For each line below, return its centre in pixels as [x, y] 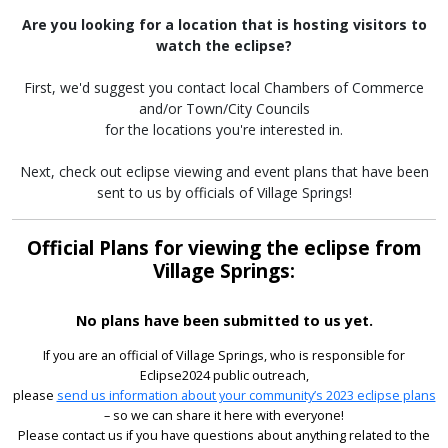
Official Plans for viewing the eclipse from [224, 248]
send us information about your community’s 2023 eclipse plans [246, 395]
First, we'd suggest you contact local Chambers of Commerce [224, 88]
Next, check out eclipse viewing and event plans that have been [224, 172]
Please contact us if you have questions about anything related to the [224, 435]
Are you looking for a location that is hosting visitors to [224, 25]
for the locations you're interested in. [224, 130]
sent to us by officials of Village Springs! [224, 193]
